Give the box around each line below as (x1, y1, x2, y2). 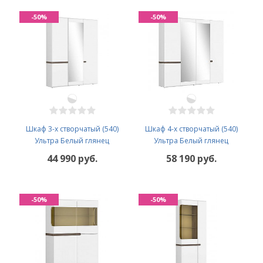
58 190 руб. (166, 152, 217, 166)
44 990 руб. (46, 152, 97, 166)
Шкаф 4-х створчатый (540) (144, 124, 238, 134)
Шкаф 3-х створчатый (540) (25, 124, 119, 134)
